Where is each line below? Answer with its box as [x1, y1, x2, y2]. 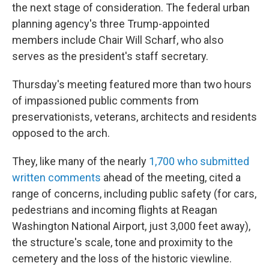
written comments [12, 171, 101, 184]
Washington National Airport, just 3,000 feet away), [12, 220, 250, 232]
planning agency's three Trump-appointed [12, 17, 210, 30]
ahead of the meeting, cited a [101, 171, 241, 184]
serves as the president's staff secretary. [12, 50, 208, 62]
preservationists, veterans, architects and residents [12, 110, 257, 123]
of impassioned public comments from [12, 94, 199, 107]
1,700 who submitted [149, 155, 249, 168]
